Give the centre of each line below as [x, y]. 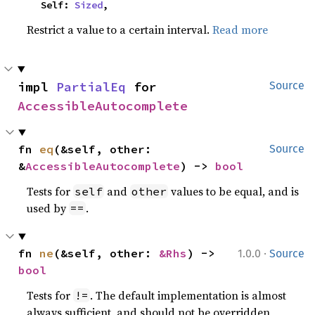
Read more [240, 30]
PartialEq [91, 87]
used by [48, 208]
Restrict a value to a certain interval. [120, 30]
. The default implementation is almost [188, 295]
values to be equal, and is [234, 191]
